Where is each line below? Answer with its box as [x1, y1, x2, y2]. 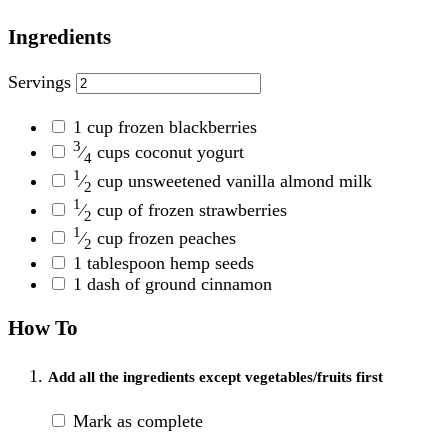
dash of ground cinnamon [82, 273, 272, 294]
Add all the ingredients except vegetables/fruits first [48, 368, 383, 385]
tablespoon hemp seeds [82, 252, 254, 273]
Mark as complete [73, 410, 203, 431]
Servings [8, 71, 71, 92]
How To [8, 315, 78, 340]
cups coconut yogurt [92, 142, 244, 163]
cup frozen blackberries [82, 117, 257, 138]
